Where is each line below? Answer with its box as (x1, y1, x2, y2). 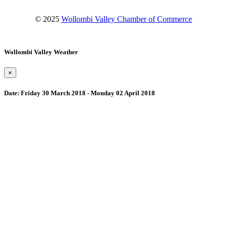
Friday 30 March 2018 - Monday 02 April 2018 (19, 89, 155, 97)
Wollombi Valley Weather (4, 48, 78, 56)
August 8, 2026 (43, 186, 92, 196)
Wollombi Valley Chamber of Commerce (61, 14, 192, 23)
